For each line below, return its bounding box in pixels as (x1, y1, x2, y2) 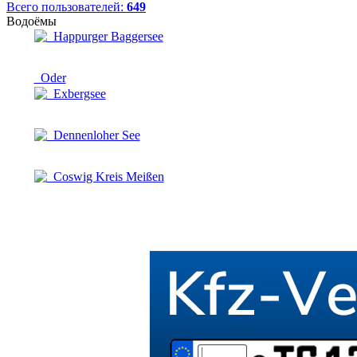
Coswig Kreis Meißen (46, 169, 164, 183)
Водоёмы (6, 14, 57, 28)
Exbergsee (46, 86, 106, 100)
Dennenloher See (46, 127, 140, 142)
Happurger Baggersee (46, 29, 163, 43)
